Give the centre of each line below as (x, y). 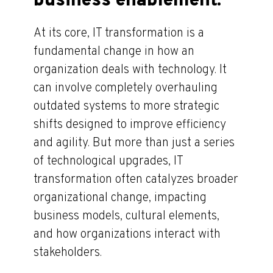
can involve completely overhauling (126, 89)
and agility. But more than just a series (134, 144)
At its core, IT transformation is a (119, 34)
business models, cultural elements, (126, 217)
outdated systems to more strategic (126, 107)
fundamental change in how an (114, 52)
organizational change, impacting (120, 198)
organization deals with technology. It (130, 70)
